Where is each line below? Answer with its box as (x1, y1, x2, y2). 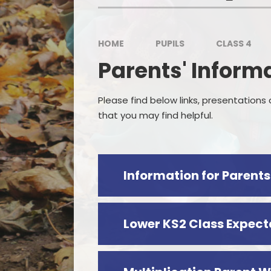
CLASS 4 (215, 38, 252, 50)
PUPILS (155, 38, 184, 50)
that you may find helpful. (98, 109, 214, 122)
